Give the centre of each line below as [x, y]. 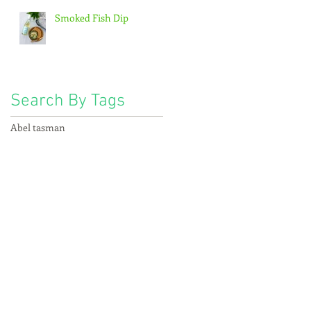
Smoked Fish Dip [92, 17]
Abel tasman [38, 127]
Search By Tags [68, 101]
